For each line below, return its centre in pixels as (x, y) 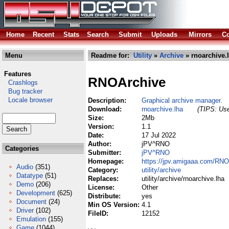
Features (18, 74)
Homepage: (107, 161)
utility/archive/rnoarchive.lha (183, 179)
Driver (25, 210)
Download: (106, 109)
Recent (43, 35)
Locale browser (27, 100)
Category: (104, 170)
